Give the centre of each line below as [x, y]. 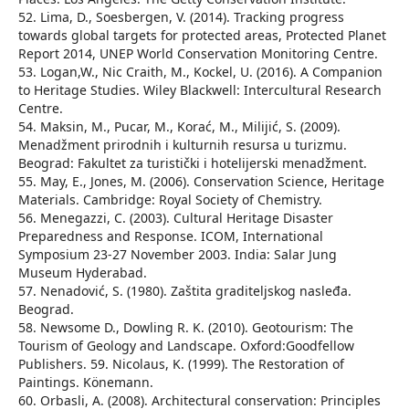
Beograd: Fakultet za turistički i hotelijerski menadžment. [192, 163]
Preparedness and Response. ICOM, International [170, 236]
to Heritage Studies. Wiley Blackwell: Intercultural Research [199, 90]
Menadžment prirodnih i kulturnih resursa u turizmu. [182, 145]
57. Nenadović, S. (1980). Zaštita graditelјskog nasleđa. [184, 291]
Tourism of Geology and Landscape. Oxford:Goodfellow [186, 346]
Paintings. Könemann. [85, 383]
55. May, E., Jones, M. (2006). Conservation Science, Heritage [201, 182]
